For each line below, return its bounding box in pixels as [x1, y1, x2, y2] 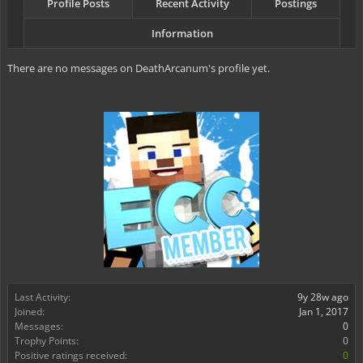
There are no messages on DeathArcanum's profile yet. [7, 61, 270, 75]
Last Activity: [15, 290, 70, 304]
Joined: [15, 305, 45, 318]
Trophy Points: [15, 334, 79, 348]
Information [151, 26, 213, 41]
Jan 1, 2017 [299, 305, 348, 318]
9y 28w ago [297, 290, 348, 304]
